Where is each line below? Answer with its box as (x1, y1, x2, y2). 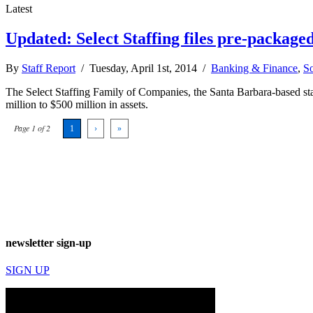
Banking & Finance (211, 61, 298, 74)
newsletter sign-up (6, 236, 92, 249)
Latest (6, 2, 32, 15)
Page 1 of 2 (14, 122, 50, 133)
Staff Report (22, 61, 75, 74)
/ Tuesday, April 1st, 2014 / (75, 61, 211, 74)
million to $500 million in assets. (6, 98, 148, 110)
